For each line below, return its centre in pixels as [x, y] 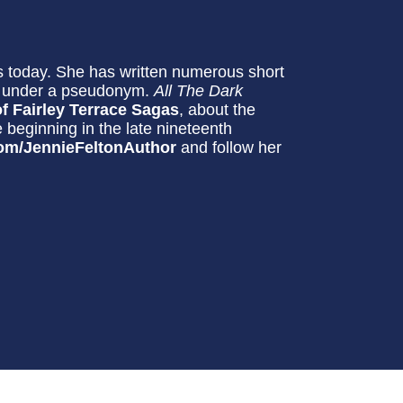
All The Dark [198, 91]
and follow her [229, 148]
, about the [217, 110]
